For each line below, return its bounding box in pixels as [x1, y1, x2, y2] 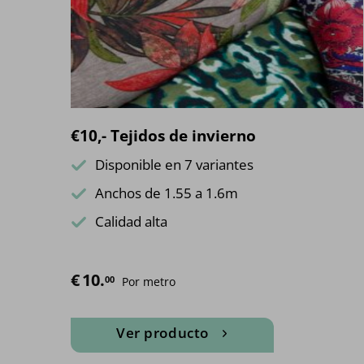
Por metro [122, 274, 175, 290]
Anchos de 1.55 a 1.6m [95, 184, 238, 203]
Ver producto [116, 323, 209, 343]
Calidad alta [95, 212, 167, 232]
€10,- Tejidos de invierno [71, 125, 256, 147]
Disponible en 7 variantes [95, 155, 253, 175]
